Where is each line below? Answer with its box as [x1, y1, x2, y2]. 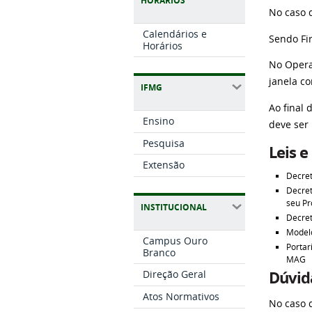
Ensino [143, 114, 175, 127]
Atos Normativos [143, 290, 220, 304]
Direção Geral [143, 267, 207, 281]
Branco [143, 245, 176, 259]
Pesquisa [143, 136, 185, 150]
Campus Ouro [143, 233, 208, 247]
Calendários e [143, 26, 208, 40]
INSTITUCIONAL [141, 201, 207, 213]
